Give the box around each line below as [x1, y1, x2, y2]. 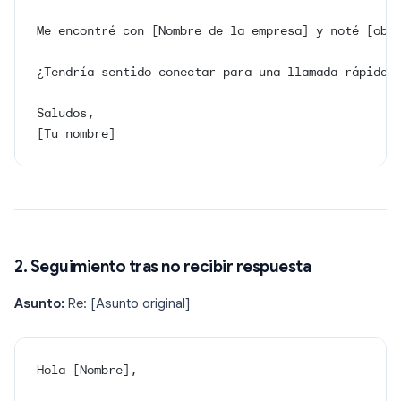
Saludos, [37, 105, 94, 122]
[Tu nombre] [37, 125, 115, 142]
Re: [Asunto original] [64, 295, 191, 312]
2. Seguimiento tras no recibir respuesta [14, 257, 311, 277]
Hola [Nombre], [37, 362, 137, 379]
